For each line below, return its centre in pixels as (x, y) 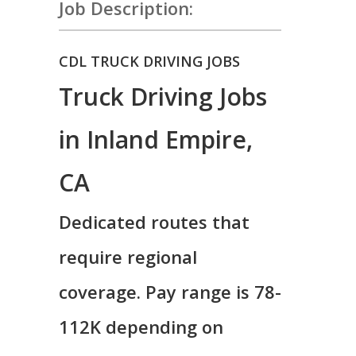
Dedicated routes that (154, 222)
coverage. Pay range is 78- (170, 292)
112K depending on (141, 327)
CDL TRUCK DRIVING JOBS (149, 61)
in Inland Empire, (156, 139)
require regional (128, 257)
